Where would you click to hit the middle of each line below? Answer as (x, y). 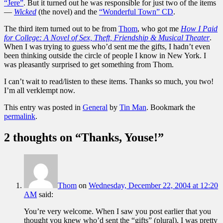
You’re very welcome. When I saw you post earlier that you (117, 211)
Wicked (25, 11)
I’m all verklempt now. (40, 90)
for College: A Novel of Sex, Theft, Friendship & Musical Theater (107, 37)
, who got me (159, 28)
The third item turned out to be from (61, 28)
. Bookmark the (171, 107)
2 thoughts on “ (43, 137)
